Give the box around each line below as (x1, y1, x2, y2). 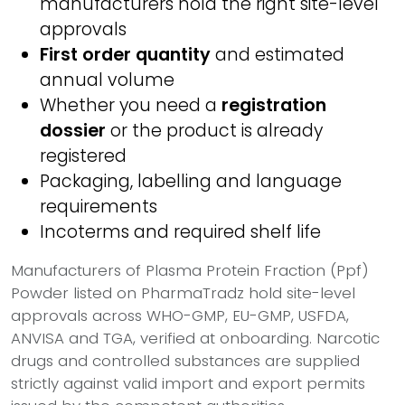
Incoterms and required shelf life (40, 220, 321, 244)
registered (40, 144, 127, 168)
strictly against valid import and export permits (11, 372, 365, 394)
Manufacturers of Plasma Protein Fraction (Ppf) (11, 259, 369, 281)
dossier (40, 118, 106, 143)
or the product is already (106, 118, 323, 143)
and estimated (211, 42, 344, 67)
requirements (40, 194, 157, 219)
